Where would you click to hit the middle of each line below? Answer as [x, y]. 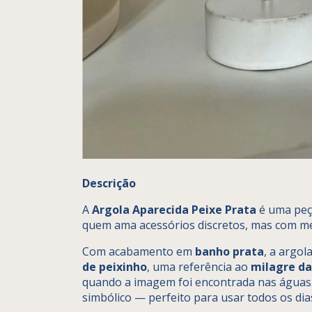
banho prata [229, 251]
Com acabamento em [139, 251]
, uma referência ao [199, 266]
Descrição [109, 183]
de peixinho [115, 266]
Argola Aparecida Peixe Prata [174, 209]
